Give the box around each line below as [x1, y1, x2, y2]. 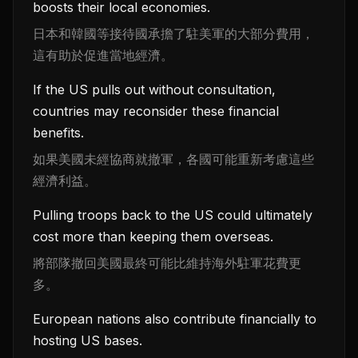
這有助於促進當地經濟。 [33, 47, 173, 63]
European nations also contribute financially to [33, 311, 316, 327]
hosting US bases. [33, 332, 142, 348]
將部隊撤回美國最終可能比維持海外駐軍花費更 [33, 255, 301, 271]
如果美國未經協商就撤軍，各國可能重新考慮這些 [33, 151, 314, 167]
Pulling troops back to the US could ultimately [33, 207, 312, 223]
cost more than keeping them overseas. [33, 229, 273, 245]
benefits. [33, 125, 84, 141]
